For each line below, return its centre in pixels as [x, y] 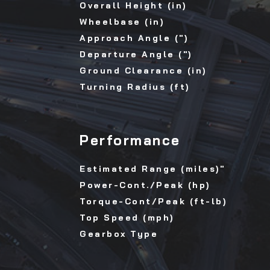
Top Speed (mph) [127, 218]
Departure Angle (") [136, 55]
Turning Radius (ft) [135, 87]
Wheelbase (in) [122, 22]
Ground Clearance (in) [143, 71]
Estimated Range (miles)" [152, 169]
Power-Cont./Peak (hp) [145, 185]
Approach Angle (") [134, 38]
